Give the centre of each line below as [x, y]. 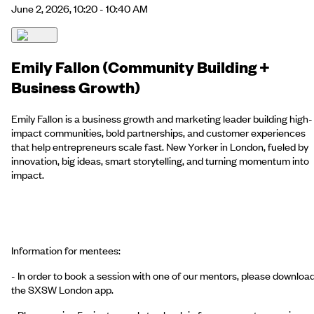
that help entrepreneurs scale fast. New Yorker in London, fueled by [160, 146]
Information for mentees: [66, 250]
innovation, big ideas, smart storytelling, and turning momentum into [160, 160]
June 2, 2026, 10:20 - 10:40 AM [80, 9]
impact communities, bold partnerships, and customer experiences [158, 132]
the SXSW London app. [62, 289]
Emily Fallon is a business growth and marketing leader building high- [162, 118]
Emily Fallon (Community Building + [141, 67]
